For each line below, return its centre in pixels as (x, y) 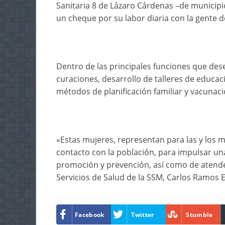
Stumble (199, 214)
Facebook (90, 214)
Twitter (143, 214)
